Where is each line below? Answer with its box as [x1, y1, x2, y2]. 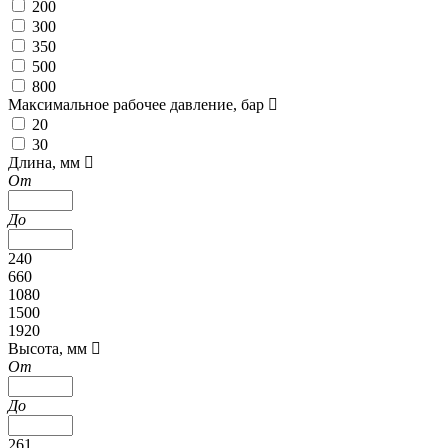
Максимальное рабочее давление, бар [8, 96, 268, 114]
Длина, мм [8, 154, 84, 172]
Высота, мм [8, 340, 91, 358]
